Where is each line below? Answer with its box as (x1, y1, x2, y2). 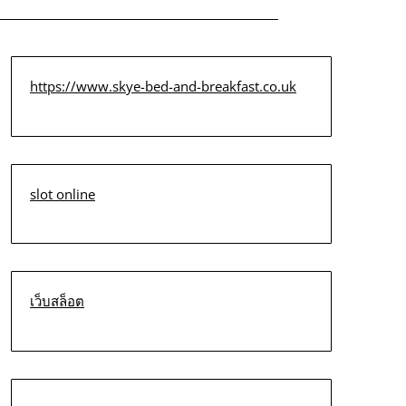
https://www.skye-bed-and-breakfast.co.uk (29, 77, 296, 95)
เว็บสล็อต (29, 292, 84, 310)
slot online (29, 184, 95, 203)
